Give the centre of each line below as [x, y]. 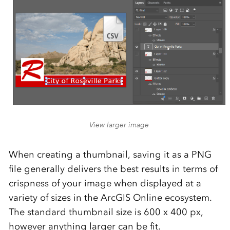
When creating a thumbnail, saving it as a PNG [110, 154]
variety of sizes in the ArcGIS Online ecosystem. [110, 197]
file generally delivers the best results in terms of [113, 169]
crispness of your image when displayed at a [105, 183]
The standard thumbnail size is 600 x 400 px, [106, 212]
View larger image [119, 124]
